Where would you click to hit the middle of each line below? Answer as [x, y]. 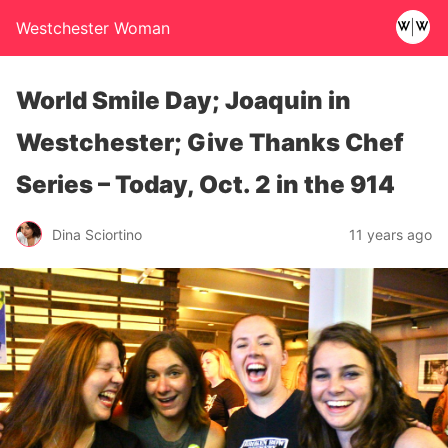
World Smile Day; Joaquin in [183, 100]
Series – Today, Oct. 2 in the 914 [205, 184]
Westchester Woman [93, 28]
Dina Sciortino [97, 234]
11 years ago [390, 234]
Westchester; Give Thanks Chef [210, 142]
